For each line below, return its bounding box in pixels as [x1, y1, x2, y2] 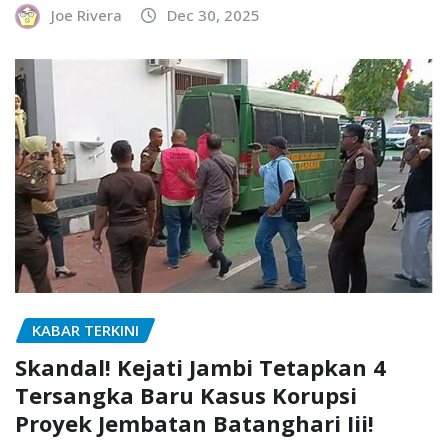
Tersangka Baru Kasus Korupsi [15, 379, 357, 410]
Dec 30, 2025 [167, 5, 260, 26]
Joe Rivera [51, 5, 122, 26]
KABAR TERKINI [32, 320, 139, 341]
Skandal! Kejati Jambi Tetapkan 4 [15, 351, 386, 382]
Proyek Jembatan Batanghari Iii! [15, 407, 374, 438]
